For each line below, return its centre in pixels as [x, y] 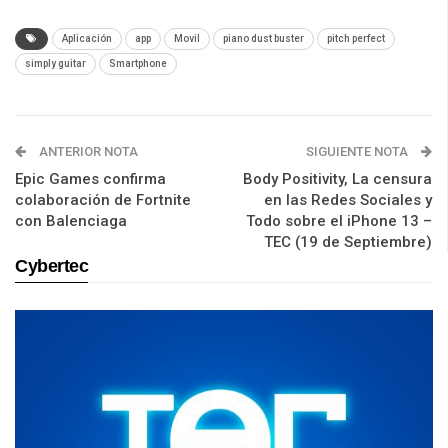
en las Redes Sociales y [348, 200]
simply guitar [55, 64]
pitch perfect [356, 39]
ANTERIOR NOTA [87, 152]
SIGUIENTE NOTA [358, 152]
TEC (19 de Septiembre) [348, 242]
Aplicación [87, 39]
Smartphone [138, 64]
